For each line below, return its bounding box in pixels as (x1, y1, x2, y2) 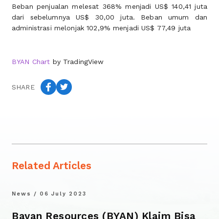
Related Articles (12, 160, 91, 172)
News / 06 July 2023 (12, 191, 87, 197)
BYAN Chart (12, 58, 50, 66)
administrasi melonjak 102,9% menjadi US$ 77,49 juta (12, 24, 191, 32)
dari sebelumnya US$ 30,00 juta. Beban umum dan (12, 13, 207, 21)
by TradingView (50, 58, 104, 66)
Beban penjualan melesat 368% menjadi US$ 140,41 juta (12, 2, 207, 10)
